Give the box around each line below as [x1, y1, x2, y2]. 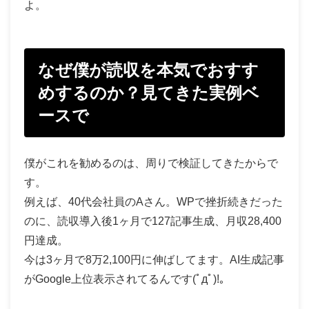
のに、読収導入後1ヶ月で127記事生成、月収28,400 [24, 215, 281, 227]
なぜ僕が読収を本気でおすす [38, 60, 259, 79]
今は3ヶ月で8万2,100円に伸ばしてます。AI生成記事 [24, 253, 284, 266]
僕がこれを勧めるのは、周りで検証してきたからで [24, 157, 278, 169]
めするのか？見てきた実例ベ [38, 83, 259, 102]
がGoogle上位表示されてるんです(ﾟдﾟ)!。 [24, 272, 230, 285]
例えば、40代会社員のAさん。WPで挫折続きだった [24, 195, 283, 208]
